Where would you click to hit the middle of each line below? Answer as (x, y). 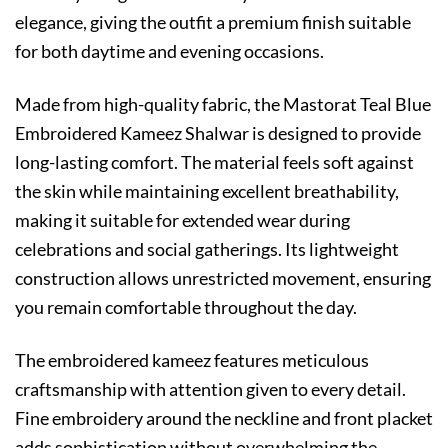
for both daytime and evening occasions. (169, 51)
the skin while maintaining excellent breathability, (207, 191)
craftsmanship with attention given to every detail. (210, 388)
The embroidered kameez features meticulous (192, 359)
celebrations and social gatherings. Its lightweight (207, 249)
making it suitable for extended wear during (182, 220)
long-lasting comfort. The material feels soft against (214, 162)
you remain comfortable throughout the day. (186, 307)
